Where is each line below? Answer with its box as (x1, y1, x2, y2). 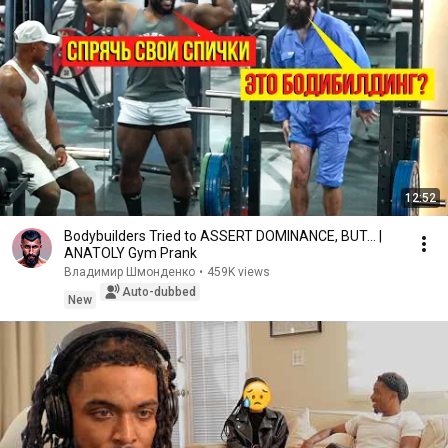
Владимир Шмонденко (64, 265, 195, 279)
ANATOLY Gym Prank (64, 245, 197, 261)
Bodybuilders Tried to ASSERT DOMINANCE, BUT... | (64, 228, 382, 244)
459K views (207, 265, 270, 279)
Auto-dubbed (122, 285, 196, 299)
